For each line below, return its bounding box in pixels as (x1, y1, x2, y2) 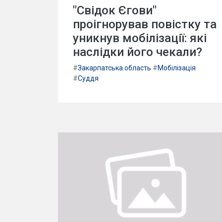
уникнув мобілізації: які (73, 31, 207, 45)
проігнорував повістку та (73, 17, 217, 31)
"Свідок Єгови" (73, 3, 157, 17)
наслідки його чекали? (73, 45, 202, 59)
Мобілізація (158, 63, 196, 72)
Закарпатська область (78, 63, 151, 72)
